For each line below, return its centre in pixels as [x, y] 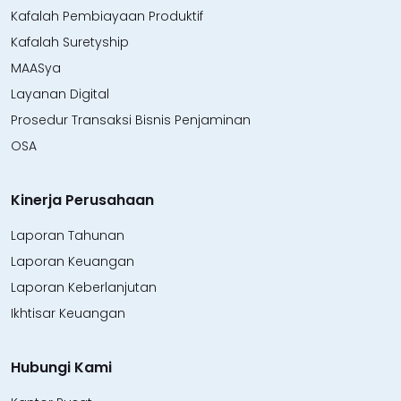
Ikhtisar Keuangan [68, 313]
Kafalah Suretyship [70, 42]
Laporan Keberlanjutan [84, 287]
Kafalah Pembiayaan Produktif [107, 16]
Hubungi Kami [61, 367]
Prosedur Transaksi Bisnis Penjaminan [131, 119]
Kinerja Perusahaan [82, 200]
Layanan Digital [60, 94]
